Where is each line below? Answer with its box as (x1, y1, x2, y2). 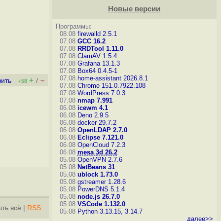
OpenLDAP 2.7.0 (77, 126, 127, 134)
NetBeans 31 (77, 163, 115, 171)
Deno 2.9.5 (77, 111, 109, 119)
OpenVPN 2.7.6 (77, 156, 122, 163)
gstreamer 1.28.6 (77, 178, 126, 185)
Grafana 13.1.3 (77, 60, 120, 67)
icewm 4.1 (77, 104, 108, 111)
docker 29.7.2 (77, 119, 116, 126)
